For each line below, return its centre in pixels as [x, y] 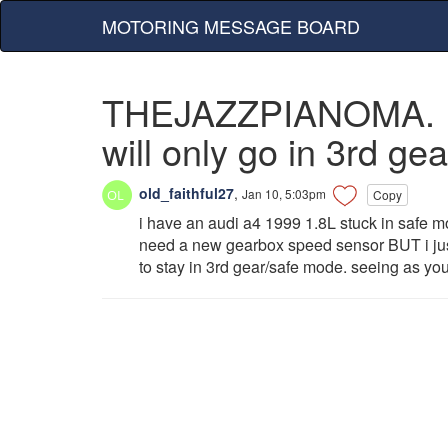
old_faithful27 [184, 192]
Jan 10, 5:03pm [284, 193]
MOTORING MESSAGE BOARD [231, 26]
